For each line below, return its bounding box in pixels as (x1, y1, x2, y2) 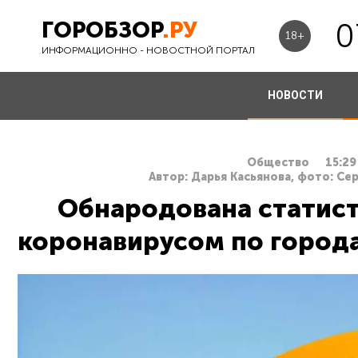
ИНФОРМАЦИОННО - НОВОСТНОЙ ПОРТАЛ (42, 44, 255, 56)
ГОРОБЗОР (42, 16, 162, 43)
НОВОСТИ (267, 89, 323, 101)
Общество (246, 156, 309, 169)
